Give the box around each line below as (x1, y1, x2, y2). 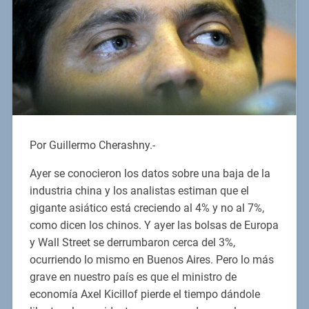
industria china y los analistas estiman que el (29, 184, 249, 198)
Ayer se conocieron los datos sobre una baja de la (29, 167, 270, 181)
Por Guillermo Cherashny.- (29, 139, 155, 152)
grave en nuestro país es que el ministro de (29, 270, 237, 284)
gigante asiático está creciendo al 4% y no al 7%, (29, 201, 264, 215)
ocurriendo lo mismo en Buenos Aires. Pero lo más (29, 253, 274, 267)
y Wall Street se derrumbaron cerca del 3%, (29, 236, 235, 250)
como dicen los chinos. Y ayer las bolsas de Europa (29, 219, 279, 232)
